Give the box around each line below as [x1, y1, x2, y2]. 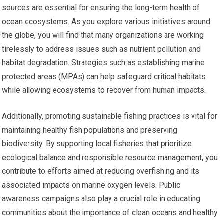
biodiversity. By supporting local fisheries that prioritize [2, 139, 192, 149]
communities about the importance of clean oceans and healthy [2, 208, 218, 218]
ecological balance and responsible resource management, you [2, 153, 218, 163]
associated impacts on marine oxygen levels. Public [2, 180, 181, 190]
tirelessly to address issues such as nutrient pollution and [2, 44, 201, 54]
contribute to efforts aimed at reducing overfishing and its [2, 166, 200, 176]
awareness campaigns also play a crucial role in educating [2, 194, 201, 204]
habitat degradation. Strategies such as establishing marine [2, 58, 205, 68]
